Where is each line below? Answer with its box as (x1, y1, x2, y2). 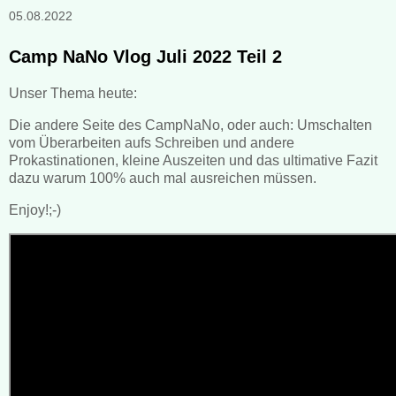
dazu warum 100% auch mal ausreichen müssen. (9, 170, 316, 186)
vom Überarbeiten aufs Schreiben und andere (9, 134, 294, 150)
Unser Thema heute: (9, 86, 137, 102)
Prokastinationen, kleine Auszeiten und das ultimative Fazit (9, 152, 377, 168)
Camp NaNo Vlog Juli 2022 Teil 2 (9, 47, 282, 67)
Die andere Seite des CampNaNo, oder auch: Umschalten (9, 117, 372, 133)
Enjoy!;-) (9, 202, 61, 217)
